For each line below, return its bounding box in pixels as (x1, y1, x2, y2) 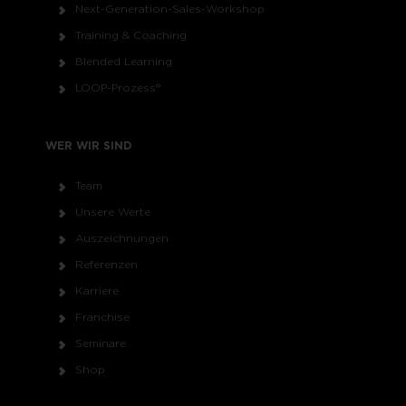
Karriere (74, 284, 119, 298)
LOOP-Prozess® (74, 81, 160, 95)
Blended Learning (74, 54, 172, 69)
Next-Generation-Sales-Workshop (74, 2, 265, 16)
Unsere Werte (74, 205, 150, 219)
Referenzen (74, 257, 138, 272)
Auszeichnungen (74, 231, 169, 246)
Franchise (74, 310, 130, 324)
